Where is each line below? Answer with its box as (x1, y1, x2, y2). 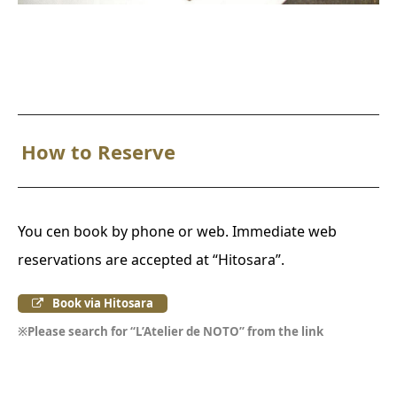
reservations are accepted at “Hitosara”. (18, 250, 284, 270)
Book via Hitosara (49, 295, 153, 312)
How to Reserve (21, 138, 176, 166)
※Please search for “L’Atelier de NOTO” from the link (18, 323, 323, 340)
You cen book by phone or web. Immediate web (18, 222, 337, 242)
